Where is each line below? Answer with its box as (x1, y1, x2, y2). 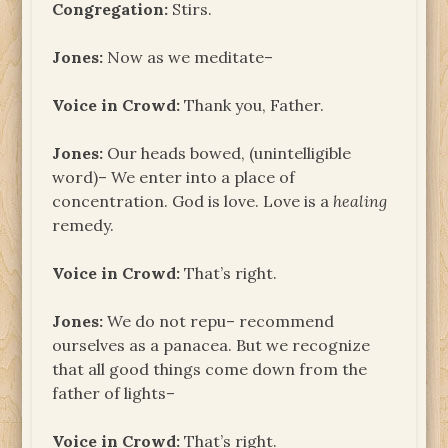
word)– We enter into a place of (52, 166, 296, 187)
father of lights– (52, 382, 176, 403)
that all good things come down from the (52, 358, 368, 379)
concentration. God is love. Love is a (52, 190, 334, 211)
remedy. (52, 214, 115, 235)
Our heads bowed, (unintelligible (103, 142, 352, 163)
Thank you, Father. (180, 94, 325, 115)
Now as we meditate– (107, 46, 274, 67)
